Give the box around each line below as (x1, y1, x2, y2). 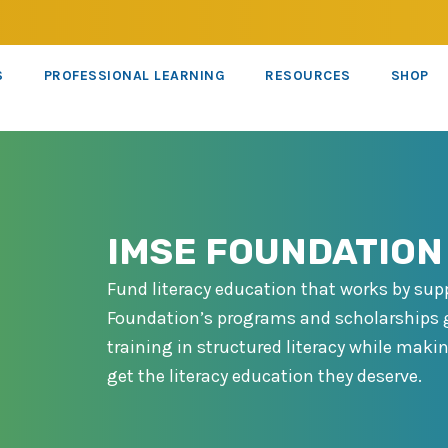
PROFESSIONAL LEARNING (43, 67, 226, 84)
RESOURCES (265, 67, 351, 84)
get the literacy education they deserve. (106, 364, 422, 387)
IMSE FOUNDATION (106, 229, 443, 273)
